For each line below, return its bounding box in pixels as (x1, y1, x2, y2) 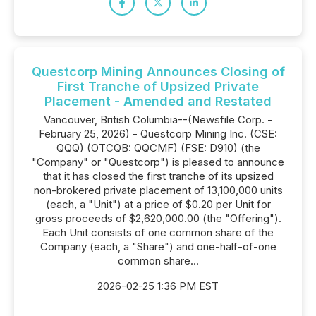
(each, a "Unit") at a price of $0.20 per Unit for (45, 197, 271, 211)
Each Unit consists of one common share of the (42, 226, 274, 239)
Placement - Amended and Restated (44, 94, 272, 109)
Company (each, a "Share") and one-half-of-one (39, 240, 276, 253)
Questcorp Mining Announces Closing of (31, 64, 285, 79)
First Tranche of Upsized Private (57, 79, 259, 94)
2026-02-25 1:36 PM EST (97, 279, 219, 293)
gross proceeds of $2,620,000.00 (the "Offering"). (35, 212, 281, 225)
